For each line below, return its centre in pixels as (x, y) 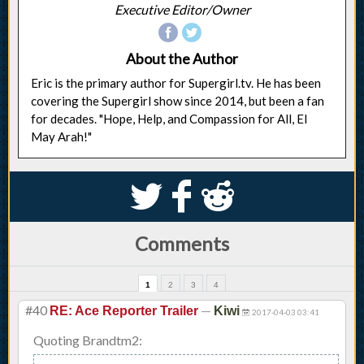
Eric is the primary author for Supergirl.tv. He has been (176, 83)
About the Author (182, 59)
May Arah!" (61, 137)
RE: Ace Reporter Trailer (124, 311)
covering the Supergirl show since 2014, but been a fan (178, 101)
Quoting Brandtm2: (88, 340)
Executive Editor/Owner (182, 10)
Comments (182, 244)
